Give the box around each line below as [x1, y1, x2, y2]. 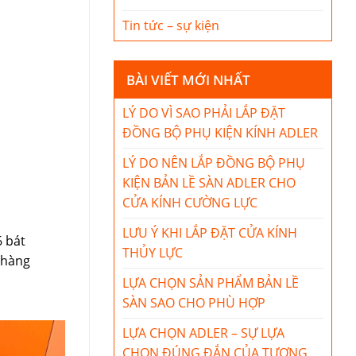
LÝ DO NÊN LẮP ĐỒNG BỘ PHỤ [122, 154, 305, 172]
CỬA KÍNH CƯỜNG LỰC [122, 194, 257, 211]
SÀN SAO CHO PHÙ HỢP [122, 294, 265, 311]
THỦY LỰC [122, 244, 183, 261]
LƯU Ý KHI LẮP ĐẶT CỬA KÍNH [122, 224, 297, 242]
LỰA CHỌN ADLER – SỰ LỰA [122, 324, 284, 342]
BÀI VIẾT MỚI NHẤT [126, 71, 250, 89]
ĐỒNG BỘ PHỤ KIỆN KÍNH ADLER [122, 124, 318, 141]
